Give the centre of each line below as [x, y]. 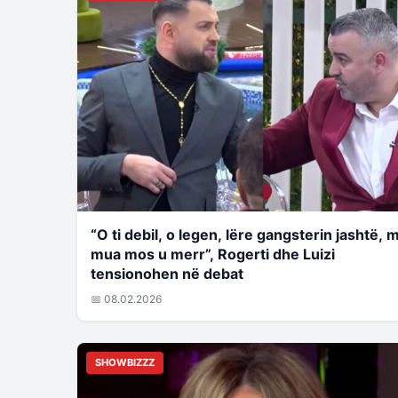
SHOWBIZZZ [125, 362]
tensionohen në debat [167, 273]
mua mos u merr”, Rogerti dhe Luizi [213, 254]
